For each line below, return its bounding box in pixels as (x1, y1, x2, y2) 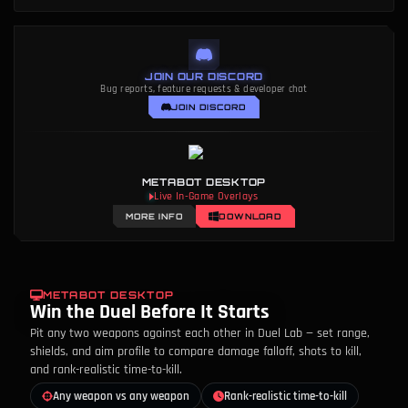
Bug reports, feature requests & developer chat (100, 83, 308, 96)
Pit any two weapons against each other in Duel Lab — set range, (30, 325, 370, 342)
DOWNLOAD (218, 211, 283, 221)
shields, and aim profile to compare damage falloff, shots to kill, (30, 343, 362, 360)
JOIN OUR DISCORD (144, 70, 264, 83)
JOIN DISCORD (171, 102, 247, 112)
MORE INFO (125, 211, 183, 221)
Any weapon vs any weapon (53, 389, 189, 403)
